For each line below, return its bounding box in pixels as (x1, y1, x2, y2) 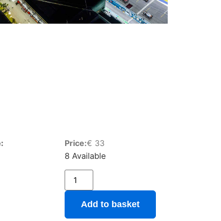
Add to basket (80, 199, 140, 209)
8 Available (64, 151, 106, 161)
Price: (64, 138, 87, 148)
